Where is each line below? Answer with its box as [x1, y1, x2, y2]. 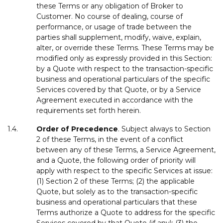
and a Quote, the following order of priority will [36, 155, 196, 165]
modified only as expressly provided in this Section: [36, 53, 212, 63]
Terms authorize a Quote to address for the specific [36, 208, 215, 217]
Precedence [71, 124, 118, 133]
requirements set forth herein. [36, 106, 141, 115]
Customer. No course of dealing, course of [36, 11, 183, 21]
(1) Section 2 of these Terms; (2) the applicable [36, 176, 195, 186]
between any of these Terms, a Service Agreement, [36, 145, 216, 154]
